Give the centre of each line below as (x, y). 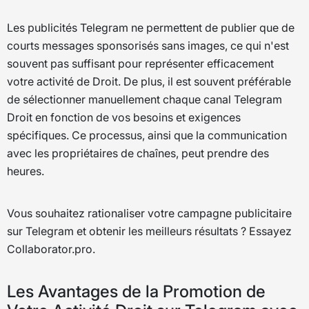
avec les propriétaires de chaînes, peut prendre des (138, 153)
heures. (26, 171)
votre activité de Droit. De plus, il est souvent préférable (149, 81)
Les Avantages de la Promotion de (136, 292)
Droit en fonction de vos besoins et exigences (124, 117)
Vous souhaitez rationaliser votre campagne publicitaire (149, 213)
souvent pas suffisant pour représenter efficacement (140, 63)
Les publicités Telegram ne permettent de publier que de (151, 27)
